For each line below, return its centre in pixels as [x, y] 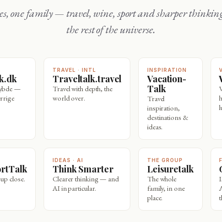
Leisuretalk [173, 169]
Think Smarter [86, 169]
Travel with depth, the [83, 89]
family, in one [166, 188]
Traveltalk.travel [90, 79]
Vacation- [150, 79]
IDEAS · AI [68, 160]
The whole [162, 179]
